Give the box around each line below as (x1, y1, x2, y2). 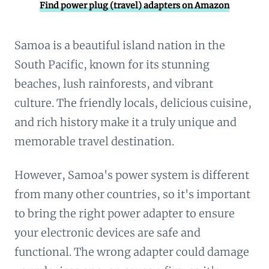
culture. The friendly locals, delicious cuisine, (14, 96, 252, 110)
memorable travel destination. (14, 134, 174, 148)
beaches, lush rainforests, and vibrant (14, 77, 213, 91)
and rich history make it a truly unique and (14, 115, 237, 129)
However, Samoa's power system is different (14, 168, 249, 182)
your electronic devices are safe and (14, 226, 201, 240)
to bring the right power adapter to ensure (14, 207, 235, 220)
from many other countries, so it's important (14, 187, 250, 201)
